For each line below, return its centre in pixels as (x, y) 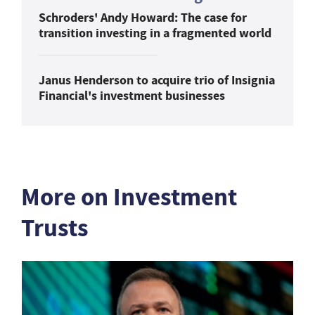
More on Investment (129, 197)
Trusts (55, 228)
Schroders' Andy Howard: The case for (143, 17)
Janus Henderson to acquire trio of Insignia (157, 80)
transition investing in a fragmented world (155, 33)
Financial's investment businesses (132, 95)
